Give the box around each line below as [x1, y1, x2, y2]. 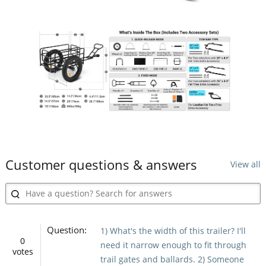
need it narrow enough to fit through [100, 239, 246, 251]
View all [230, 158, 261, 170]
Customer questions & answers [5, 155, 197, 173]
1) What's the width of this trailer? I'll [100, 224, 246, 236]
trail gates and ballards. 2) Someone [100, 253, 244, 265]
